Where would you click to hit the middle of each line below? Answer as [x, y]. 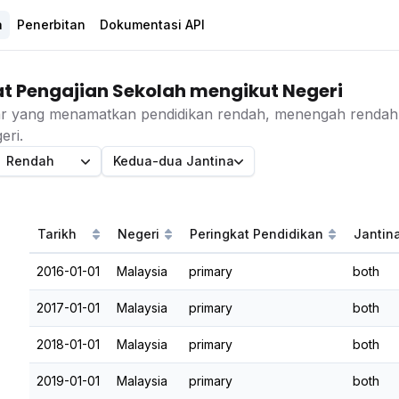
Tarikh [57, 234]
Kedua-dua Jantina [173, 161]
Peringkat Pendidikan [257, 234]
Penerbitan [51, 24]
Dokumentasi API [152, 24]
